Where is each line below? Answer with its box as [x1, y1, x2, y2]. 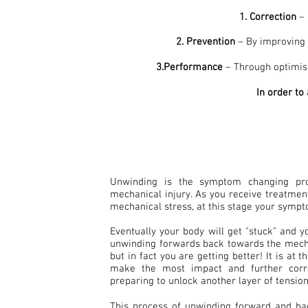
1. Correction [239, 11, 296, 23]
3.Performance [155, 61, 223, 74]
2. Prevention [176, 36, 235, 48]
